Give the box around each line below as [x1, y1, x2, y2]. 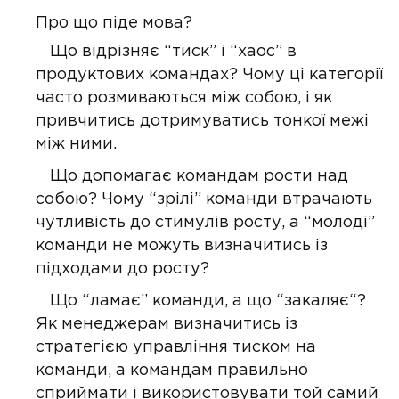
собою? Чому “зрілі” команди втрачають [36, 192, 372, 207]
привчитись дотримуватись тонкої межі [36, 114, 369, 128]
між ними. [36, 137, 117, 151]
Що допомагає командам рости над [50, 169, 348, 183]
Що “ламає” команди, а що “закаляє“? [50, 294, 366, 308]
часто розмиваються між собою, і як [36, 91, 332, 105]
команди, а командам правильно [36, 363, 308, 378]
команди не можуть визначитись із [36, 239, 328, 253]
